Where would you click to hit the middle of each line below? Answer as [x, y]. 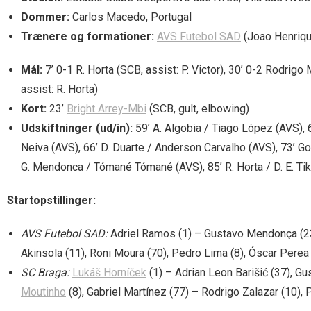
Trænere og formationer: [87, 36]
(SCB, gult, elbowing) [198, 108]
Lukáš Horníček [109, 272]
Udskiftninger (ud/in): [77, 128]
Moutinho [43, 292]
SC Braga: [45, 272]
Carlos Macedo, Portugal [131, 17]
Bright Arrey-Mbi [107, 108]
